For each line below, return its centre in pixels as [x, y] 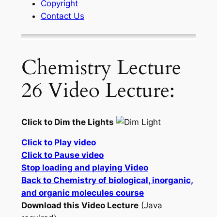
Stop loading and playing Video [85, 168]
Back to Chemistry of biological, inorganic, [107, 180]
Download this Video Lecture [80, 206]
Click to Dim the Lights [67, 122]
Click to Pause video [62, 155]
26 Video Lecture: [98, 90]
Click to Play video [58, 143]
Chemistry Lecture [101, 68]
